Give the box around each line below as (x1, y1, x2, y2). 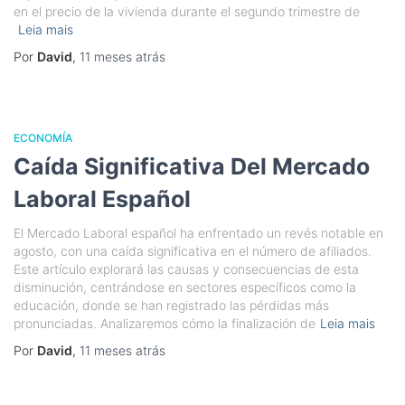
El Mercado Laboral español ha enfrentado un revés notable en (14, 225, 383, 240)
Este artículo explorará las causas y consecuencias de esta (14, 261, 359, 277)
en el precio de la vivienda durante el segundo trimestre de (14, 4, 360, 19)
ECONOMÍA (14, 131, 72, 145)
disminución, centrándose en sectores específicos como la (14, 279, 356, 295)
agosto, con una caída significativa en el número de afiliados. (14, 243, 372, 259)
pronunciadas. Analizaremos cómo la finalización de (14, 316, 316, 331)
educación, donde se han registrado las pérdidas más (14, 297, 329, 313)
